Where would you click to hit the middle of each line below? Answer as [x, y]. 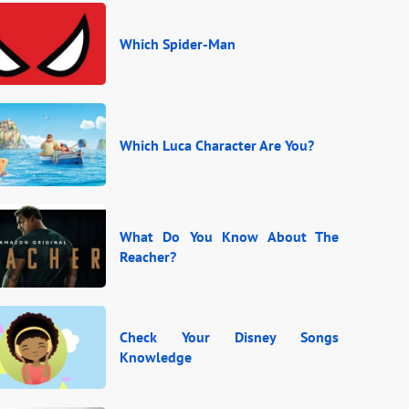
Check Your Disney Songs [229, 337]
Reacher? [148, 256]
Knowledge [156, 357]
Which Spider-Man [178, 43]
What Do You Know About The [229, 236]
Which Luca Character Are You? [217, 145]
